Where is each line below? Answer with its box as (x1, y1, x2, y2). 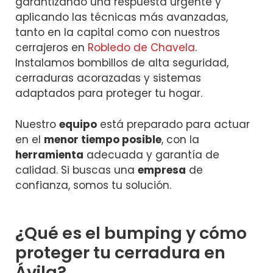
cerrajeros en (15, 40, 88, 55)
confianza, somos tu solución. (15, 177, 171, 193)
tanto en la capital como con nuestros (15, 25, 220, 40)
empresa (138, 162, 186, 177)
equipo (59, 116, 97, 132)
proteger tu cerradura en (15, 241, 225, 264)
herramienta (15, 147, 83, 162)
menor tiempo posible (44, 132, 161, 147)
